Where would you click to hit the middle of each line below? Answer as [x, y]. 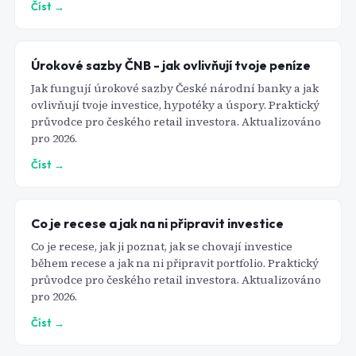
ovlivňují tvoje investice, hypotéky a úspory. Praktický [175, 105]
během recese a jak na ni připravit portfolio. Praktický [175, 263]
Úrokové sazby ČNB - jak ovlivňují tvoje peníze [171, 65]
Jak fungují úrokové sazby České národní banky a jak [175, 88]
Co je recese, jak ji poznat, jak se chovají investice [162, 246]
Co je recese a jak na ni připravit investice [157, 223]
